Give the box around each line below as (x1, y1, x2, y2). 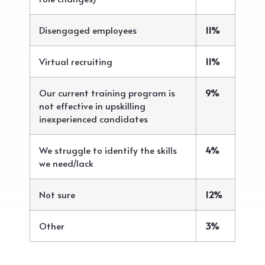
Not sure (39, 188, 75, 201)
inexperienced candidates (39, 112, 148, 125)
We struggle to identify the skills (39, 144, 177, 157)
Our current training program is (39, 86, 175, 99)
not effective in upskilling (39, 99, 146, 112)
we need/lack (39, 157, 93, 170)
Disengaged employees (39, 24, 137, 37)
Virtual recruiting (39, 55, 112, 68)
